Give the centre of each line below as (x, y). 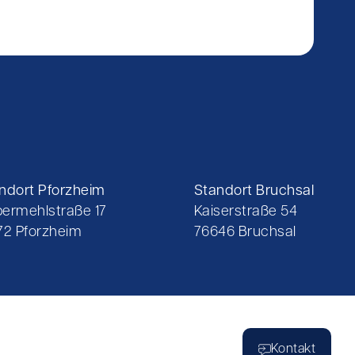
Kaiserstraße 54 (245, 212)
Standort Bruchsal (254, 191)
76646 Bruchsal (245, 232)
